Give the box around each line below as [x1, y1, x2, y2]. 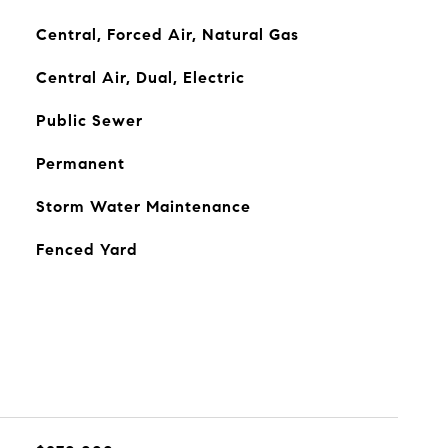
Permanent [35, 154, 125, 173]
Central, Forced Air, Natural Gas [35, 25, 299, 44]
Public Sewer [35, 111, 143, 130]
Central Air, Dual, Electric [35, 68, 245, 87]
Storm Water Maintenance [35, 197, 251, 216]
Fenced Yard [35, 240, 138, 259]
